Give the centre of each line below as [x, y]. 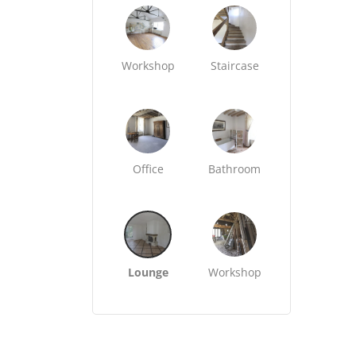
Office [148, 169]
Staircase [234, 66]
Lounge [148, 272]
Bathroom [235, 169]
